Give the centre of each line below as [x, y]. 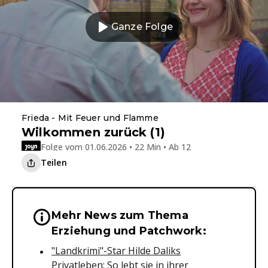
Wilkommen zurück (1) [93, 133]
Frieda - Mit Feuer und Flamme [90, 118]
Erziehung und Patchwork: [129, 231]
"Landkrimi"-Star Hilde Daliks [116, 251]
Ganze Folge [142, 27]
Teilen [54, 163]
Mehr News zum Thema [120, 216]
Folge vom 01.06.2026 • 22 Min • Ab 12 [116, 147]
